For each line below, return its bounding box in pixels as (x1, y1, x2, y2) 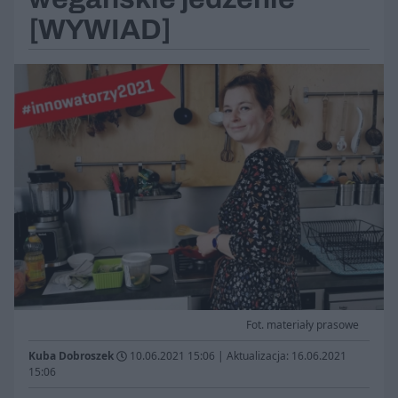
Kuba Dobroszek (28, 348, 114, 364)
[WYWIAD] (28, 14, 171, 45)
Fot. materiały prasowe (246, 317, 359, 333)
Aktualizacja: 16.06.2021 (227, 348, 346, 364)
